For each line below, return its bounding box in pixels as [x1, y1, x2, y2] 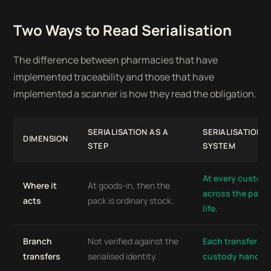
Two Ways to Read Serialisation [13, 20, 232, 40]
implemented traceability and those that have [13, 70, 215, 83]
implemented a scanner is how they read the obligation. [13, 87, 257, 100]
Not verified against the [88, 235, 179, 247]
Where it [23, 180, 57, 191]
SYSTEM [203, 140, 236, 151]
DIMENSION [23, 133, 68, 144]
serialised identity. [88, 250, 158, 262]
